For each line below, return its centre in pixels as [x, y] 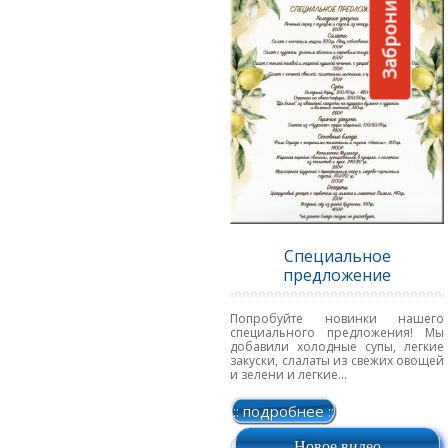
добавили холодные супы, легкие [337, 346]
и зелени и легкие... [289, 374]
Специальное [337, 255]
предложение [337, 274]
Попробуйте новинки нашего [337, 318]
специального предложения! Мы [337, 332]
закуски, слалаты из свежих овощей [337, 360]
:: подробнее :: [284, 410]
